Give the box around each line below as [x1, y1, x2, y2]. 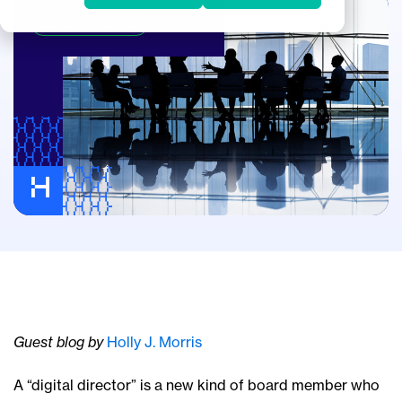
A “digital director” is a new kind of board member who [13, 376, 380, 395]
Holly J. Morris [107, 333, 202, 352]
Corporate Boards [39, 20, 142, 31]
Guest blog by [13, 333, 107, 352]
